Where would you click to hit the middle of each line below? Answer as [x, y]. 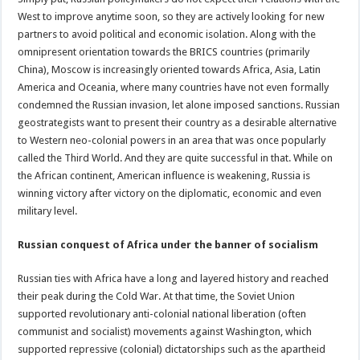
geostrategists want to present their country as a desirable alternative [178, 122]
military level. [48, 211]
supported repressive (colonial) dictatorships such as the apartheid [172, 349]
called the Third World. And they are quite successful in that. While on [176, 157]
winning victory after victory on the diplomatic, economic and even [170, 193]
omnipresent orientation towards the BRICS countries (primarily [164, 51]
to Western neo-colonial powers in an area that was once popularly [172, 140]
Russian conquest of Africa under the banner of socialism [168, 244]
